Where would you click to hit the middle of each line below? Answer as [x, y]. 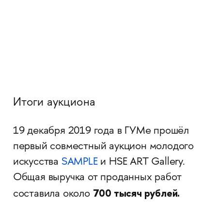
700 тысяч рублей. [136, 193]
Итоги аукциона [54, 103]
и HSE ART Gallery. [143, 162]
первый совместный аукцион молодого [103, 147]
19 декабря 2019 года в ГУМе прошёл [101, 131]
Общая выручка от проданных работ [97, 178]
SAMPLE [80, 162]
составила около [53, 194]
